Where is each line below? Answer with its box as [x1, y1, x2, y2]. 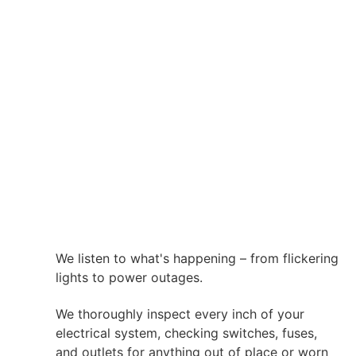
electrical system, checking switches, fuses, [56, 325, 317, 342]
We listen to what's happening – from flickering [56, 250, 339, 267]
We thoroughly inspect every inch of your [56, 306, 304, 323]
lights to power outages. [56, 269, 203, 286]
